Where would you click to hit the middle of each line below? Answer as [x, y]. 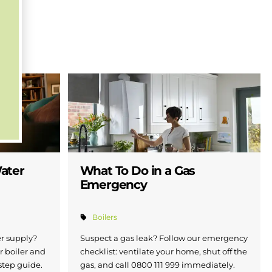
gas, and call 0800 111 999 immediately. [157, 265]
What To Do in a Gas [138, 171]
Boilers [104, 218]
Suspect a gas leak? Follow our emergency [164, 238]
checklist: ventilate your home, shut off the [163, 252]
